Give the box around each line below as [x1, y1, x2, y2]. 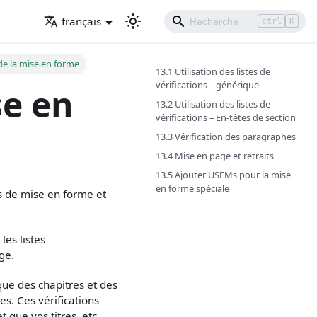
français [62, 14, 102, 28]
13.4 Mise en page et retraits [156, 149, 274, 162]
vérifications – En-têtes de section [156, 111, 296, 124]
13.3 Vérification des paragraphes [156, 130, 296, 143]
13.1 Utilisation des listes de [156, 65, 270, 78]
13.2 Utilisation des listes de [156, 98, 270, 110]
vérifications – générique [156, 79, 259, 91]
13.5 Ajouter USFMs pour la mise [156, 168, 291, 181]
